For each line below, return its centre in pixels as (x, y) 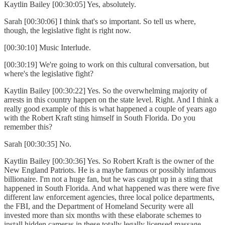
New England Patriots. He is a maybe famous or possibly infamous (110, 170)
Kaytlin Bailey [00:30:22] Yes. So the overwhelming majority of (105, 91)
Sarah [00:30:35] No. (40, 144)
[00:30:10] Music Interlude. (49, 48)
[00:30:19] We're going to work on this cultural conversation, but (106, 65)
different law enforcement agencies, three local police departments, (109, 197)
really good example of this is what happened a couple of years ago (110, 109)
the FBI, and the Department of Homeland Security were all (99, 206)
